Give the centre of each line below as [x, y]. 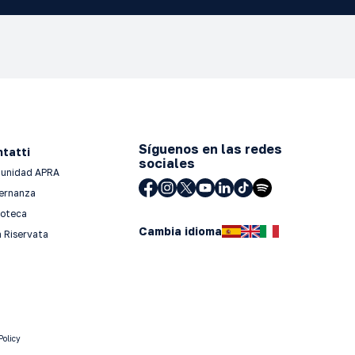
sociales [166, 163]
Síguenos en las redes [210, 149]
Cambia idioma [180, 231]
